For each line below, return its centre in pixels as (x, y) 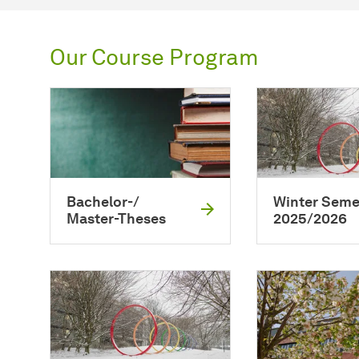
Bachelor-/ (103, 202)
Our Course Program (154, 56)
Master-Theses (116, 218)
